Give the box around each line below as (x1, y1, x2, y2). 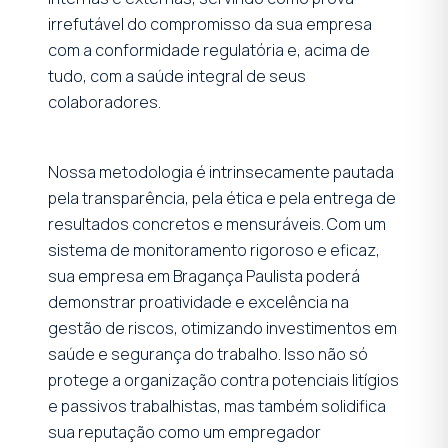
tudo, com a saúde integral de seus (48, 64, 306, 87)
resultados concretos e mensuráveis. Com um (48, 212, 386, 235)
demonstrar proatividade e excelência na (48, 290, 349, 313)
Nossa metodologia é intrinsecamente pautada (48, 160, 394, 183)
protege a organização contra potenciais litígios (48, 368, 399, 391)
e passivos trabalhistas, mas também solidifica (48, 394, 386, 417)
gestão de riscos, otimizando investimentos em (48, 316, 397, 339)
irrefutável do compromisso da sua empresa (48, 12, 372, 35)
